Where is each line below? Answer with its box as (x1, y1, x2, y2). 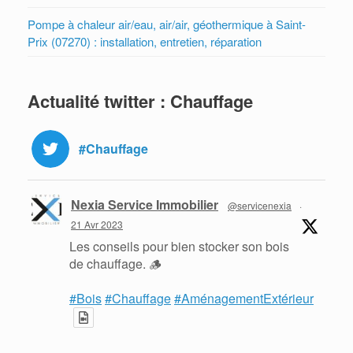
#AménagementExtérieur (174, 289, 314, 308)
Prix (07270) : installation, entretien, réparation (28, 33, 262, 50)
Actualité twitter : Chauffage (28, 88, 253, 114)
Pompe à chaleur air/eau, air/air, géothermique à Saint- (28, 16, 306, 33)
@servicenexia (228, 199, 292, 213)
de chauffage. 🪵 (69, 255, 162, 273)
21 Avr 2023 (71, 217, 123, 232)
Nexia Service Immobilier (71, 195, 218, 214)
